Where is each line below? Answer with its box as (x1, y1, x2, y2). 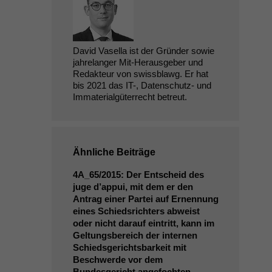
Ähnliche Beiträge (72, 147, 155, 157)
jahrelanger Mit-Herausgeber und (72, 57, 203, 67)
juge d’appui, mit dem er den (72, 182, 193, 192)
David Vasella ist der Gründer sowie (72, 46, 214, 56)
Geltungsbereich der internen (72, 230, 197, 240)
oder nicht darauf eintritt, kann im (72, 218, 214, 228)
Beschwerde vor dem (72, 254, 163, 265)
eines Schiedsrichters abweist (72, 206, 200, 216)
